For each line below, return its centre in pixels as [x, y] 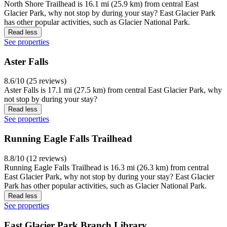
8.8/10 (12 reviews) [35, 158]
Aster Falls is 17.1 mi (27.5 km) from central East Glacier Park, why [113, 90]
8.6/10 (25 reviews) [35, 81]
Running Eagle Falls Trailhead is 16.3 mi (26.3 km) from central [106, 167]
